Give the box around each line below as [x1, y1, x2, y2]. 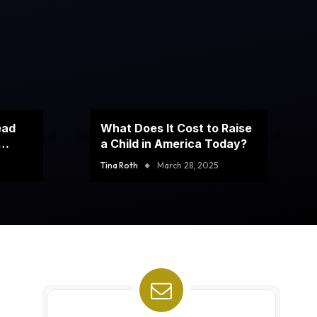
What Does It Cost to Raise [100, 121, 252, 136]
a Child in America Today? [100, 137, 247, 151]
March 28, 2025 [156, 160, 218, 171]
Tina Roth [100, 160, 138, 171]
